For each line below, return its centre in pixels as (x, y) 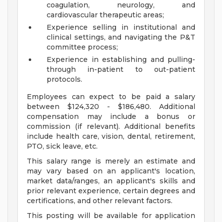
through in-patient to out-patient (121, 70)
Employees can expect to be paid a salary (111, 97)
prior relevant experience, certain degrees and (111, 191)
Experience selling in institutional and (121, 28)
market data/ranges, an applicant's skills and (111, 181)
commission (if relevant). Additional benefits (111, 127)
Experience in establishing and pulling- (121, 60)
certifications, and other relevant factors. (100, 201)
